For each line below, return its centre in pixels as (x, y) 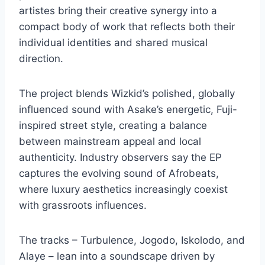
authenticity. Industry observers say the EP (120, 158)
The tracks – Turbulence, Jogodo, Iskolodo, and (132, 240)
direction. (41, 59)
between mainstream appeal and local (110, 142)
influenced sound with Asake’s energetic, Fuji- (128, 110)
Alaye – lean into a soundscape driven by (117, 256)
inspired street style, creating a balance (113, 126)
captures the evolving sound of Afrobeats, (119, 174)
